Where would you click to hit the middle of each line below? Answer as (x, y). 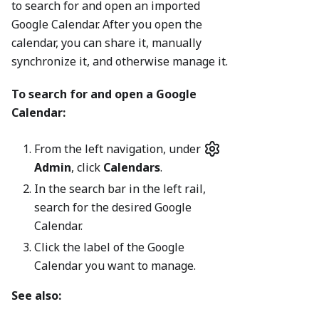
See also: (36, 296)
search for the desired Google (113, 208)
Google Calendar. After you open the (107, 25)
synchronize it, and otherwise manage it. (120, 62)
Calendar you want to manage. (115, 266)
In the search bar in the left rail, (120, 189)
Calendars (132, 168)
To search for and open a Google (104, 94)
